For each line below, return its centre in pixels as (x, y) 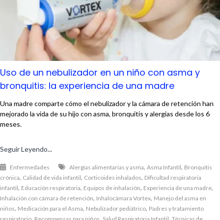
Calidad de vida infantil (52, 178)
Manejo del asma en (180, 198)
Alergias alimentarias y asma (107, 167)
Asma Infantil (164, 167)
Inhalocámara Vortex (124, 198)
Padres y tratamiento (176, 209)
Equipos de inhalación (112, 188)
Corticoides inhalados (113, 178)
